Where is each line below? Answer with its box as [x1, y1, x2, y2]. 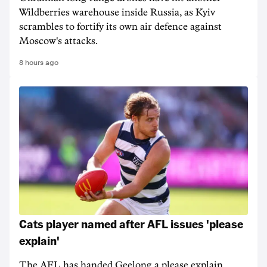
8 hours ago [19, 58, 58, 67]
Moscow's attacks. [19, 36, 98, 46]
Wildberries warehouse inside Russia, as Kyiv [19, 8, 215, 17]
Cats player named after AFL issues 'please [19, 216, 243, 231]
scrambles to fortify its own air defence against [19, 22, 222, 32]
